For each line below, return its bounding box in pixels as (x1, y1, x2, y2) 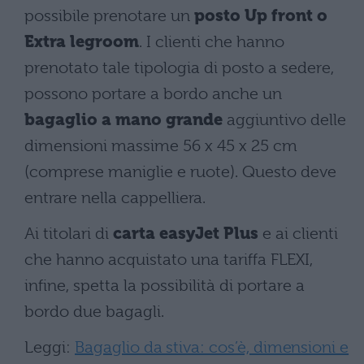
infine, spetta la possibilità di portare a (24, 276, 305, 296)
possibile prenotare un (24, 6, 194, 26)
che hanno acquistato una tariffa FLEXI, (24, 250, 313, 270)
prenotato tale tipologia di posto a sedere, (24, 58, 334, 78)
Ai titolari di (24, 224, 113, 244)
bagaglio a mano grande (24, 110, 223, 130)
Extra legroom (24, 32, 139, 52)
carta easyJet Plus (113, 224, 258, 244)
